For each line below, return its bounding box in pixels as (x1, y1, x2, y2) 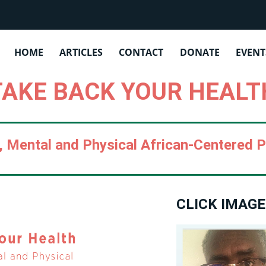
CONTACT (119, 45, 164, 59)
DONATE (179, 45, 220, 59)
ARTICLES (59, 45, 103, 59)
